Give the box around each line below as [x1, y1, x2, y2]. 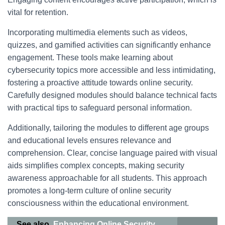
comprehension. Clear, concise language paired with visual [8, 149, 217, 157]
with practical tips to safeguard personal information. [8, 103, 192, 112]
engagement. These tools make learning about [8, 53, 173, 62]
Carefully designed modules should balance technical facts [8, 91, 217, 99]
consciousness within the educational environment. [8, 199, 189, 207]
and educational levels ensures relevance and [8, 136, 171, 145]
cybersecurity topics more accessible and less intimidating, [8, 66, 215, 74]
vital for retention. [8, 8, 68, 17]
